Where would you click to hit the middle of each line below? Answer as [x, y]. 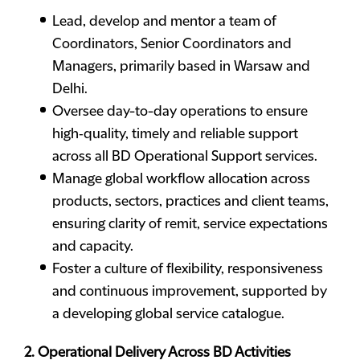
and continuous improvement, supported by [190, 292]
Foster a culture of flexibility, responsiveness [188, 269]
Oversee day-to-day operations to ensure [180, 112]
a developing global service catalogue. [168, 314]
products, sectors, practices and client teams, [190, 202]
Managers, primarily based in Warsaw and [181, 67]
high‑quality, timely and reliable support [175, 134]
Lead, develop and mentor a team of [164, 22]
